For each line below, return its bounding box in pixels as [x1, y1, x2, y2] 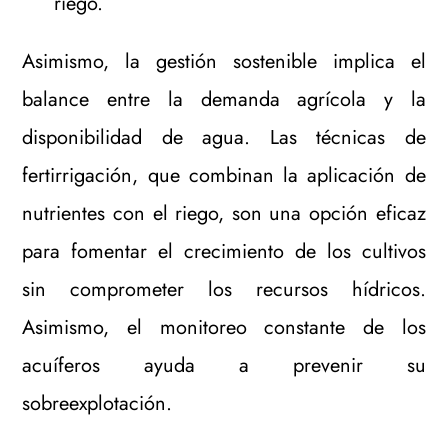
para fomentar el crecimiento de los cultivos [22, 236, 426, 266]
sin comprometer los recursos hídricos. [22, 274, 426, 304]
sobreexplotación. [22, 388, 173, 418]
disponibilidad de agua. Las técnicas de [22, 122, 426, 152]
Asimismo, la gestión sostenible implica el [22, 46, 426, 76]
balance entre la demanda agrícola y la [22, 84, 426, 114]
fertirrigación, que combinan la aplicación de [22, 160, 426, 190]
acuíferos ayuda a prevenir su [22, 350, 426, 380]
